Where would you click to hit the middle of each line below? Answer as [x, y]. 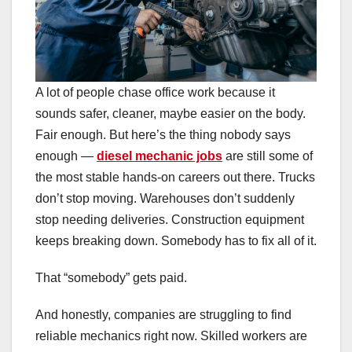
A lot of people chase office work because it [155, 93]
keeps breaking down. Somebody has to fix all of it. [176, 241]
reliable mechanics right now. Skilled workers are [171, 336]
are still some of [268, 156]
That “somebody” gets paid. [111, 278]
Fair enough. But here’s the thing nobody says [163, 135]
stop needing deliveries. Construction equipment [170, 220]
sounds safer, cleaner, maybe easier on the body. [170, 114]
